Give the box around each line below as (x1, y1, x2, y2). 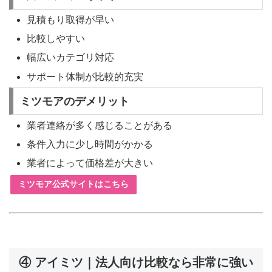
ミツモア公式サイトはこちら (18, 179, 129, 189)
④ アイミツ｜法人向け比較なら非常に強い (19, 256, 253, 270)
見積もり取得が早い (27, 15, 115, 25)
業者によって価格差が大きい (27, 157, 154, 168)
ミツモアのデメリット (19, 95, 129, 107)
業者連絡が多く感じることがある (27, 120, 173, 131)
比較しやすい (27, 33, 86, 44)
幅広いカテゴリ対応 (27, 52, 115, 63)
